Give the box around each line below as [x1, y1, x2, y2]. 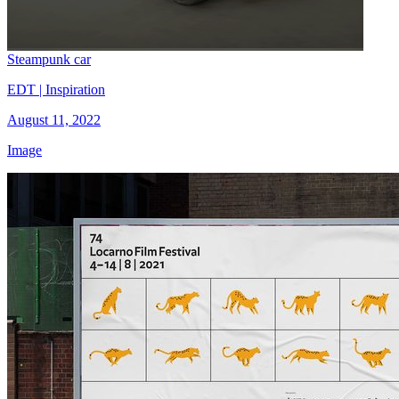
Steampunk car [7, 51, 91, 67]
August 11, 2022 [7, 111, 101, 127]
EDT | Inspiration [7, 81, 105, 97]
